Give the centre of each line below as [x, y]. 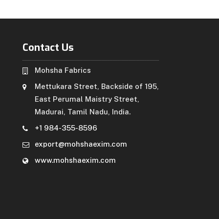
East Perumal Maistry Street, [87, 99]
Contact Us [48, 47]
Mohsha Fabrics [63, 70]
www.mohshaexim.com [75, 160]
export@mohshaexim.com [81, 144]
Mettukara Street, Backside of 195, [97, 86]
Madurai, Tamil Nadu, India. [83, 111]
